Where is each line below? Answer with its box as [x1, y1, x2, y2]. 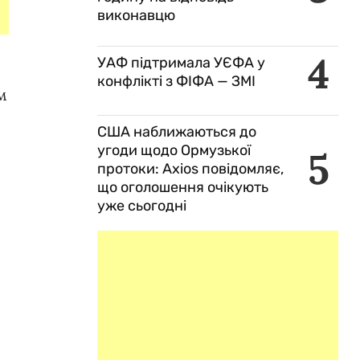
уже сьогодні [97, 197, 186, 215]
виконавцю [97, 6, 175, 24]
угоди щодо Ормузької [97, 141, 251, 159]
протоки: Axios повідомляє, [97, 160, 284, 178]
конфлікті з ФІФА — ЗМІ [97, 72, 256, 90]
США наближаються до [97, 123, 256, 141]
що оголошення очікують [97, 178, 268, 196]
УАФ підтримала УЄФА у [97, 54, 265, 72]
